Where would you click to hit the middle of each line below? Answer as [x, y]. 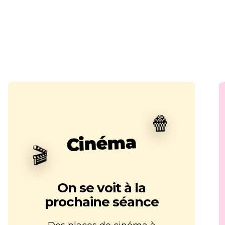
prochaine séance [101, 202]
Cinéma [101, 143]
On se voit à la [101, 188]
